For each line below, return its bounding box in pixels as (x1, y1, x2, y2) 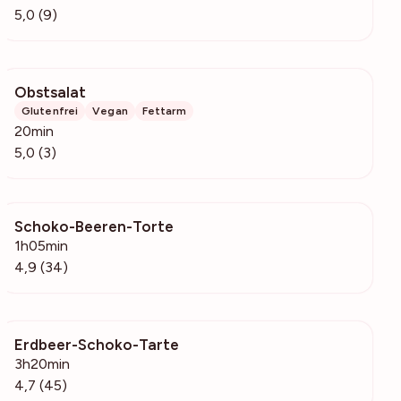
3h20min (14, 354, 70, 372)
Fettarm (141, 104, 186, 117)
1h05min (14, 236, 68, 254)
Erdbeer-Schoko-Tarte (14, 335, 179, 354)
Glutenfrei (21, 104, 79, 117)
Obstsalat (14, 82, 86, 101)
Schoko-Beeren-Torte (14, 217, 174, 235)
